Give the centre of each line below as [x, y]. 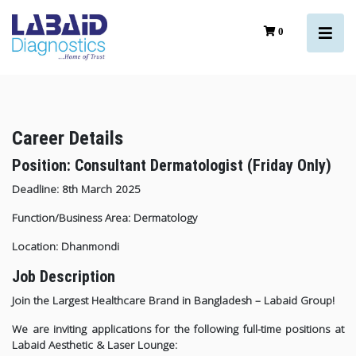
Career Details [68, 139]
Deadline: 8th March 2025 [76, 190]
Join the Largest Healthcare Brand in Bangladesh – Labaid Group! [173, 301]
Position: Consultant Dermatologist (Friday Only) [172, 166]
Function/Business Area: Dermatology [104, 218]
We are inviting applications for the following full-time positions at [178, 329]
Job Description [64, 277]
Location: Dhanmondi [66, 247]
